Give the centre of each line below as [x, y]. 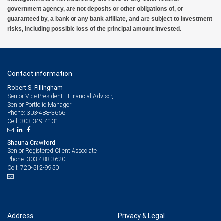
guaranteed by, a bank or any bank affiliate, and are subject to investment [110, 19]
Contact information [40, 74]
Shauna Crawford [31, 143]
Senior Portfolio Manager [39, 105]
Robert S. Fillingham [35, 88]
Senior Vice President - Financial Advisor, [60, 96]
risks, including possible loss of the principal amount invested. [94, 29]
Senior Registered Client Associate [52, 151]
